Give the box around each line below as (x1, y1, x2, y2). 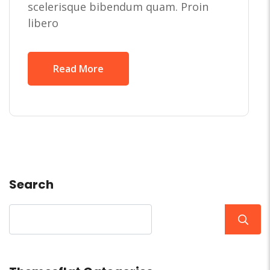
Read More (53, 62, 104, 76)
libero (28, 16, 58, 31)
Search (9, 176, 54, 193)
